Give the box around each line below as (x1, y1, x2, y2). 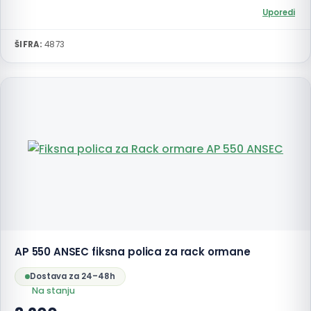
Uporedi (262, 7, 295, 18)
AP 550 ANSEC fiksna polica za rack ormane (15, 244, 251, 259)
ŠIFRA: (15, 39, 42, 50)
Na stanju (32, 285, 75, 296)
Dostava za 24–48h (30, 271, 115, 282)
